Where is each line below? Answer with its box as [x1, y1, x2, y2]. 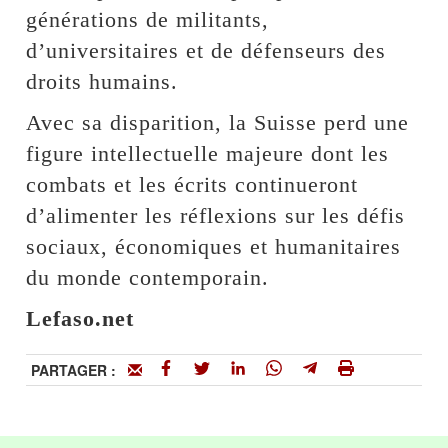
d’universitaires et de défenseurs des [26, 38, 387, 64]
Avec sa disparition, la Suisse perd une [26, 110, 410, 136]
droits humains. [26, 69, 179, 95]
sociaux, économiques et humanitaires [26, 234, 402, 260]
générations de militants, [26, 7, 270, 33]
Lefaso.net [26, 306, 135, 332]
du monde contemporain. [26, 265, 270, 291]
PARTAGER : [31, 360, 129, 381]
